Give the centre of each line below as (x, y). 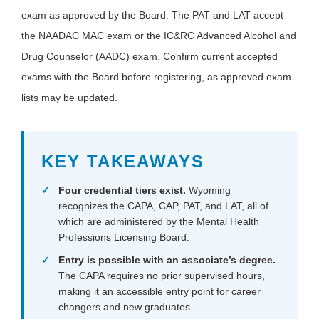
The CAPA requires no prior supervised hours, (162, 275)
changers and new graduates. (126, 307)
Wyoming (208, 190)
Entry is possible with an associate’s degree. (167, 260)
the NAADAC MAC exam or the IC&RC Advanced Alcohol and (159, 35)
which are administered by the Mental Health (159, 221)
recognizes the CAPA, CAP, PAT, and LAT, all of (163, 205)
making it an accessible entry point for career (159, 291)
